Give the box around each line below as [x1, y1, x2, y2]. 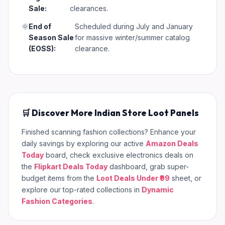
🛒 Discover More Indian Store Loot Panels [22, 107, 199, 118]
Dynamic [142, 185, 174, 194]
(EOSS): [29, 44, 56, 53]
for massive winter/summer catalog [75, 33, 190, 42]
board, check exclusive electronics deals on [44, 151, 193, 159]
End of [29, 22, 51, 31]
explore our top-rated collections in [22, 185, 142, 194]
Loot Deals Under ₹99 [96, 174, 170, 182]
